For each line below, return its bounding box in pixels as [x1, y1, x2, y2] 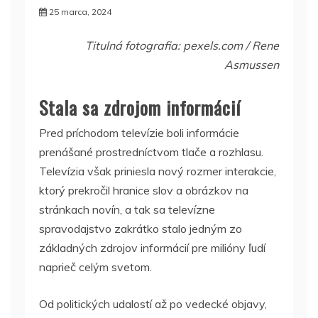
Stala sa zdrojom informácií [39, 94, 241, 121]
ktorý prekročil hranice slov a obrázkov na [39, 183, 248, 197]
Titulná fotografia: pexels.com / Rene [85, 38, 279, 53]
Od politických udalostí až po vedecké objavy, [39, 297, 267, 311]
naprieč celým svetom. [39, 260, 152, 274]
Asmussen [224, 57, 279, 72]
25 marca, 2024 [49, 6, 111, 17]
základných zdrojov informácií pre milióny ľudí [39, 241, 265, 255]
